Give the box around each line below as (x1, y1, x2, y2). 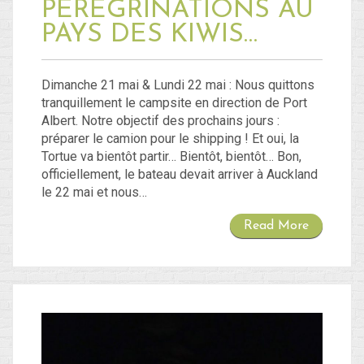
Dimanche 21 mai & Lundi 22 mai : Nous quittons (41, 77, 314, 93)
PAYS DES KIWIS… (41, 22, 258, 49)
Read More (244, 219, 309, 233)
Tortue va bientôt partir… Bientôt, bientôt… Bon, (41, 149, 301, 165)
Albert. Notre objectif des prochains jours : (41, 113, 279, 129)
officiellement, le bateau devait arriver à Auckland (41, 167, 318, 183)
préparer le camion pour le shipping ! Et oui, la (41, 131, 299, 147)
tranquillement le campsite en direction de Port (41, 95, 307, 111)
